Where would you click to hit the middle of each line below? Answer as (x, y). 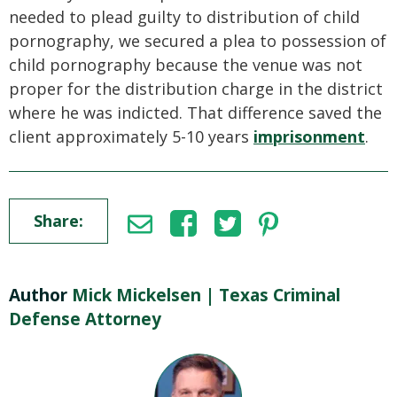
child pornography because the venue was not (186, 65)
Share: (58, 221)
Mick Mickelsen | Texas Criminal (206, 295)
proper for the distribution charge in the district (196, 89)
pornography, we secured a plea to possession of (198, 41)
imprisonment (309, 136)
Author (38, 295)
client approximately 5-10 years (131, 136)
